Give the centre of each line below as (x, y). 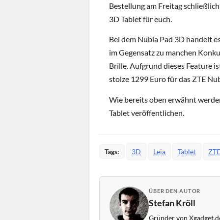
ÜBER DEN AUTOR (175, 191)
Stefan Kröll (172, 203)
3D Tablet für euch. (140, 19)
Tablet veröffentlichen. (147, 112)
